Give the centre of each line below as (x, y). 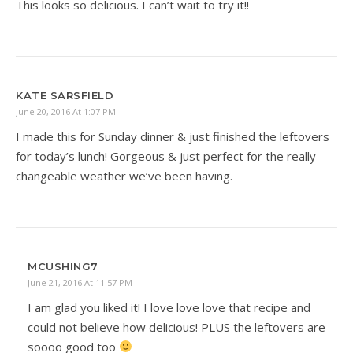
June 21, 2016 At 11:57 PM (80, 282)
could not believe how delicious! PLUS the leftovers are (176, 327)
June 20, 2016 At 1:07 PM (66, 111)
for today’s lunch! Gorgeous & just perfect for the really (166, 156)
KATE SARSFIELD (65, 95)
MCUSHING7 (63, 266)
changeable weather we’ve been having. (124, 175)
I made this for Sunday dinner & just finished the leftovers (173, 136)
